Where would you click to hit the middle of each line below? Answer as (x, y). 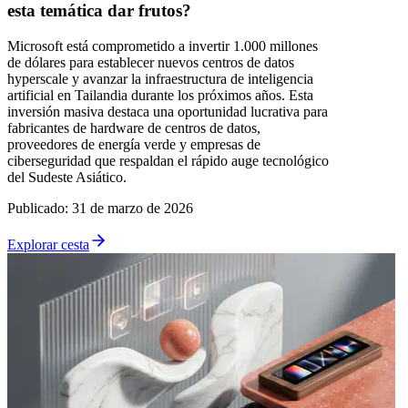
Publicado (36, 209)
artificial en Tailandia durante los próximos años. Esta (160, 96)
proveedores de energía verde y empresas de (134, 145)
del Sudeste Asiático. (67, 178)
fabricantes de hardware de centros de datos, (134, 128)
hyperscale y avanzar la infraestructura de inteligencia (160, 79)
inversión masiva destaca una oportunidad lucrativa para (168, 112)
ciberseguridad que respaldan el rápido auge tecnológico (168, 161)
